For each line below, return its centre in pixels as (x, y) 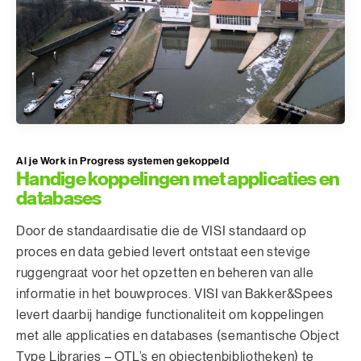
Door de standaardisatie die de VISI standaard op (162, 232)
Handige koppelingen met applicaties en (178, 179)
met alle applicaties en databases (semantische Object (178, 336)
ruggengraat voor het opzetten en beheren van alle (165, 274)
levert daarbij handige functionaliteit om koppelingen (170, 315)
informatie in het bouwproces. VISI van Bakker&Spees (175, 295)
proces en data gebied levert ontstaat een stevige (164, 253)
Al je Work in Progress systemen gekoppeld (123, 161)
